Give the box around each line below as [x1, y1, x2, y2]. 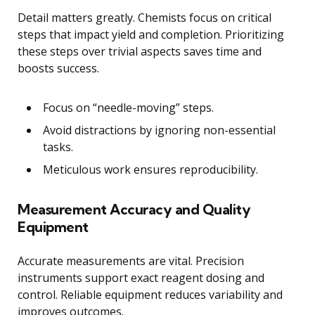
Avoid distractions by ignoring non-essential [43, 122, 276, 139]
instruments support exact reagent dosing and [18, 270, 264, 286]
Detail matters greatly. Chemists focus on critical [18, 10, 271, 26]
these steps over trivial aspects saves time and [18, 44, 262, 60]
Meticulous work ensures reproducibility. [43, 162, 258, 178]
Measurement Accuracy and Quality [18, 200, 250, 219]
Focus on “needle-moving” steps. [43, 100, 214, 116]
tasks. [43, 139, 73, 155]
